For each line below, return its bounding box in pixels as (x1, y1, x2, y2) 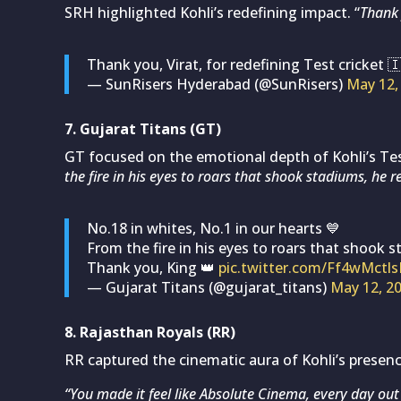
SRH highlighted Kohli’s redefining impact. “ (64, 2, 360, 22)
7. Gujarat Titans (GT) (64, 118, 221, 139)
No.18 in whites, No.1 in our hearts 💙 (87, 218, 340, 238)
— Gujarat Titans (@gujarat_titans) (87, 277, 330, 297)
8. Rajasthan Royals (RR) (64, 321, 235, 342)
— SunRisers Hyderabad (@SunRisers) (87, 73, 346, 94)
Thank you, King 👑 (87, 257, 218, 277)
